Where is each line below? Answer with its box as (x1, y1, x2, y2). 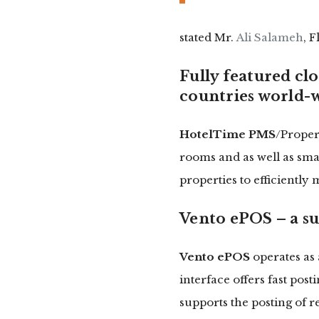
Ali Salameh (236, 31, 303, 45)
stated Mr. (179, 31, 236, 45)
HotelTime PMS (179, 127, 276, 142)
